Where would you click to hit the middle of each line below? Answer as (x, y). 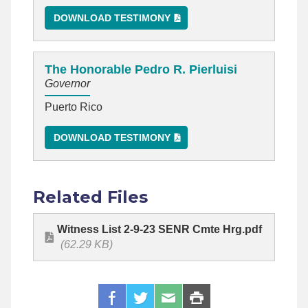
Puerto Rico (74, 107)
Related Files (90, 197)
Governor (67, 83)
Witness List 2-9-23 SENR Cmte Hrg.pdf (159, 230)
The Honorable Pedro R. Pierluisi (141, 69)
